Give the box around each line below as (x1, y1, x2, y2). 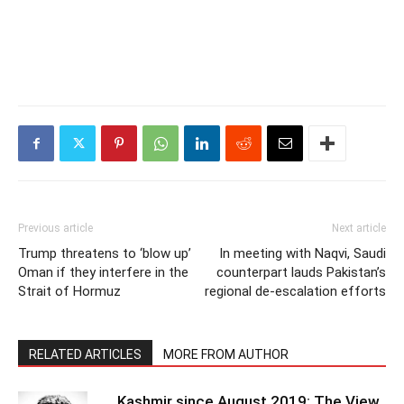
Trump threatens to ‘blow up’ (18, 245, 191, 262)
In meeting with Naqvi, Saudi (219, 245, 386, 262)
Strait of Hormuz (18, 283, 121, 299)
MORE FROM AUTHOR (163, 347, 289, 362)
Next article (332, 222, 386, 234)
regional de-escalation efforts (205, 283, 386, 299)
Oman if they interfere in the (18, 264, 188, 280)
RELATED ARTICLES (29, 347, 142, 362)
